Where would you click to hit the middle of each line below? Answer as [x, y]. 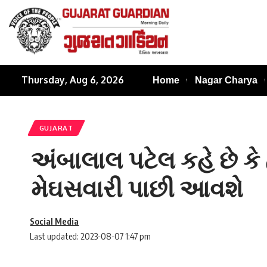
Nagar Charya [226, 80]
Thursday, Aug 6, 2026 [73, 80]
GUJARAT [56, 128]
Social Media [55, 221]
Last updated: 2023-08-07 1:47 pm [91, 236]
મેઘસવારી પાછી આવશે [137, 188]
